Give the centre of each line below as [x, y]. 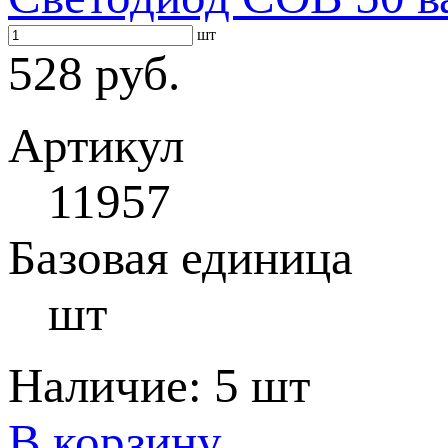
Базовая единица [180, 257]
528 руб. [94, 73]
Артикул [96, 145]
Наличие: [111, 385]
